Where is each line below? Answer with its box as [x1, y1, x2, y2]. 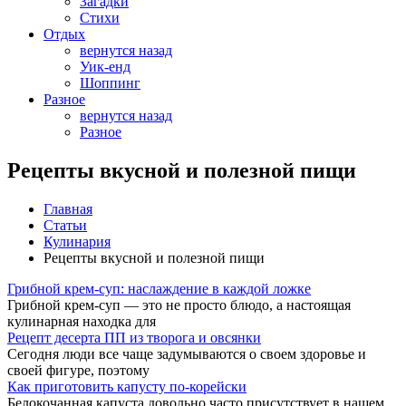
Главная [43, 200, 92, 217]
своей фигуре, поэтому [7, 362, 150, 378]
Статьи [43, 217, 87, 233]
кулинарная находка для [7, 313, 156, 329]
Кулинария [43, 233, 111, 249]
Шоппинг [80, 75, 140, 91]
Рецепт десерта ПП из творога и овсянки [7, 329, 261, 345]
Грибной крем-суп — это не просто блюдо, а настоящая [7, 296, 351, 313]
